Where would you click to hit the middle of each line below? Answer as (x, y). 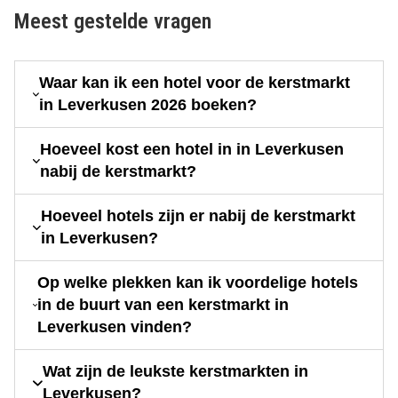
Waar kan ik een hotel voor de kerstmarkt (195, 83)
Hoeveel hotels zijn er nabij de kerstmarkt (199, 216)
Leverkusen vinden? (115, 327)
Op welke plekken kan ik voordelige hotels (198, 283)
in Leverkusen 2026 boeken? (148, 105)
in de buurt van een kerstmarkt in (163, 305)
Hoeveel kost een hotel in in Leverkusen (192, 150)
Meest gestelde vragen (113, 22)
